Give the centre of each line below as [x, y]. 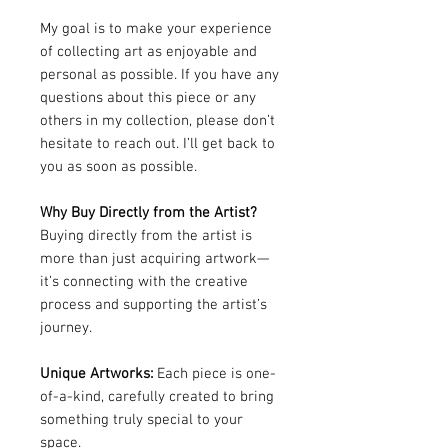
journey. [66, 328]
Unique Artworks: [96, 374]
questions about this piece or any [148, 98]
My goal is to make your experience [156, 29]
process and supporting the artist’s [153, 305]
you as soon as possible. [118, 167]
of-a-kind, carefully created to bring [157, 397]
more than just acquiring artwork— [154, 259]
